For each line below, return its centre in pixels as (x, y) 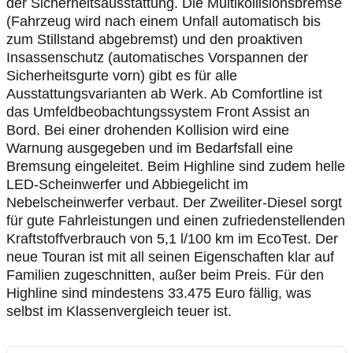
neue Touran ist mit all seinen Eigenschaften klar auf (170, 257)
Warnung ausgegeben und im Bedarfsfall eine (150, 148)
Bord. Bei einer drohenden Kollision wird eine (148, 130)
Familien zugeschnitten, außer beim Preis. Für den (165, 275)
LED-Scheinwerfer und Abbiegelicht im (127, 184)
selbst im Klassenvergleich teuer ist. (119, 311)
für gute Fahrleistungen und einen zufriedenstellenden (176, 221)
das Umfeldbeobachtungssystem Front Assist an (158, 112)
